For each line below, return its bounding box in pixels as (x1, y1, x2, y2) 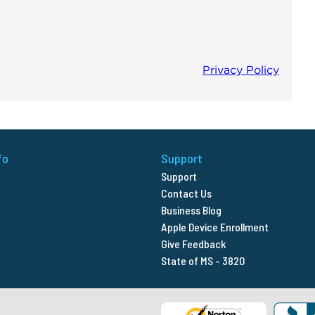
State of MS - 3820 (161, 254, 245, 268)
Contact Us (161, 186, 212, 200)
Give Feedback (161, 237, 226, 251)
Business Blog (161, 203, 221, 217)
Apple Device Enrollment (161, 220, 269, 234)
